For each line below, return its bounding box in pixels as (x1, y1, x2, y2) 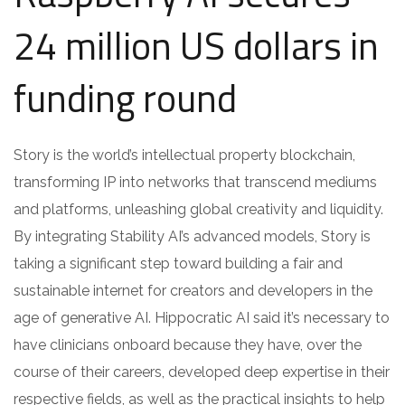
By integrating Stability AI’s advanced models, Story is (14, 227, 371, 245)
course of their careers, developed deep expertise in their (14, 363, 390, 381)
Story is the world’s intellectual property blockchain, (14, 146, 355, 164)
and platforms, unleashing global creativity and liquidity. (14, 200, 383, 218)
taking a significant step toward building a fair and (14, 254, 343, 272)
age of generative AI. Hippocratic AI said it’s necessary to (14, 308, 390, 326)
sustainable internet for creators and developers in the (14, 281, 372, 299)
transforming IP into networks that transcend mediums (14, 173, 377, 191)
